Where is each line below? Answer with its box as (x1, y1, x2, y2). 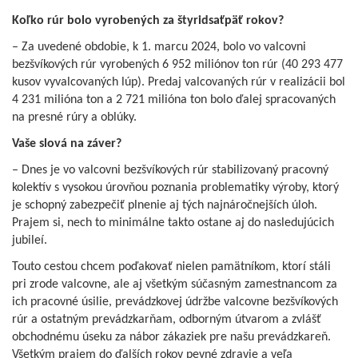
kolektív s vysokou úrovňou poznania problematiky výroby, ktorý (12, 181, 339, 194)
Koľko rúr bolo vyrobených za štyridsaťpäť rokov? (12, 14, 284, 27)
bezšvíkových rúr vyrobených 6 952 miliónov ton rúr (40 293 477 (12, 58, 343, 71)
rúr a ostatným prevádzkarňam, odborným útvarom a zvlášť (12, 312, 321, 326)
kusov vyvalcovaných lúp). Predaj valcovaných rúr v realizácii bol (12, 75, 345, 89)
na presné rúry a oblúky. (12, 110, 137, 124)
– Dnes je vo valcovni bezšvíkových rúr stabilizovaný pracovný (12, 163, 328, 177)
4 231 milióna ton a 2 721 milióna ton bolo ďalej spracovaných (12, 93, 336, 106)
